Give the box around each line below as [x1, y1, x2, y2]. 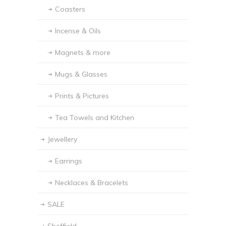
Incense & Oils [55, 26, 101, 36]
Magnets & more [55, 48, 110, 58]
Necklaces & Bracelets [55, 178, 128, 188]
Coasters [55, 5, 85, 14]
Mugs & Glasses [55, 70, 107, 79]
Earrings [55, 156, 82, 166]
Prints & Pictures [55, 91, 109, 101]
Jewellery [47, 135, 77, 144]
